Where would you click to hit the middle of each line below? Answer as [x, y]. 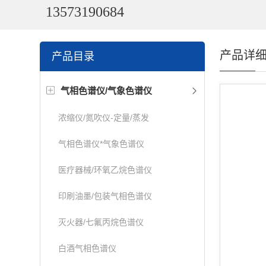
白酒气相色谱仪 [88, 248]
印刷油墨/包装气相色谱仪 [105, 196]
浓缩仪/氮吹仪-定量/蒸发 [104, 118]
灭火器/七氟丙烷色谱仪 [101, 222]
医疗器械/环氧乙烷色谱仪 [105, 170]
